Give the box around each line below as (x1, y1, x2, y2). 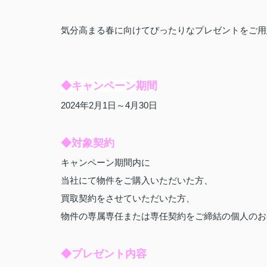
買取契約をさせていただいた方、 (61, 193, 195, 203)
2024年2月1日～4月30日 (61, 100, 157, 110)
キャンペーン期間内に (61, 157, 150, 167)
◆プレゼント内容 (61, 248, 147, 260)
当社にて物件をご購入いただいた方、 (61, 175, 213, 185)
